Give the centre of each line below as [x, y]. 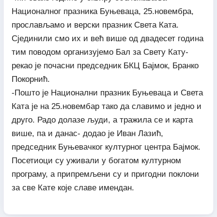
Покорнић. [31, 79]
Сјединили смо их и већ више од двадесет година [107, 38]
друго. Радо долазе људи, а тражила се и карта [102, 120]
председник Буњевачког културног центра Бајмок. [106, 147]
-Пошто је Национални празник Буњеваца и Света [107, 93]
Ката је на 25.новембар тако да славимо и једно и [106, 106]
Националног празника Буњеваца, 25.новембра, [102, 11]
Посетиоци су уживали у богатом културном [96, 160]
